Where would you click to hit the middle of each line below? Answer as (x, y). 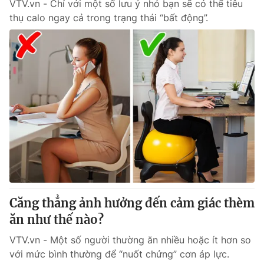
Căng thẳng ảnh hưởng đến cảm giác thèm (132, 203)
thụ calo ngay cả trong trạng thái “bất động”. (109, 18)
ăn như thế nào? (57, 220)
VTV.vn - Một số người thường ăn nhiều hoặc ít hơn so (130, 240)
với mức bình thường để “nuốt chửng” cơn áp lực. (119, 254)
